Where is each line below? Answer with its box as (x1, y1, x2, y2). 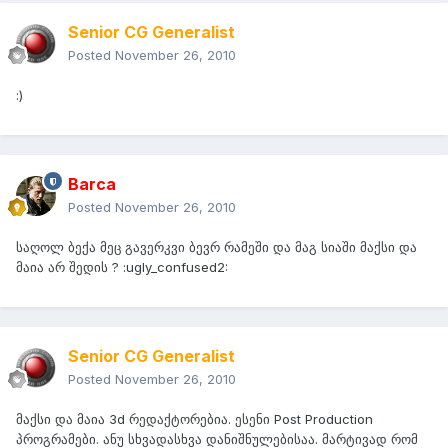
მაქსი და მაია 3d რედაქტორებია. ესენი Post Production (16, 411, 373, 428)
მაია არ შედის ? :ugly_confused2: (16, 259, 228, 276)
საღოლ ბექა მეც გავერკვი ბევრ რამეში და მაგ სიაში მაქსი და (16, 239, 417, 256)
